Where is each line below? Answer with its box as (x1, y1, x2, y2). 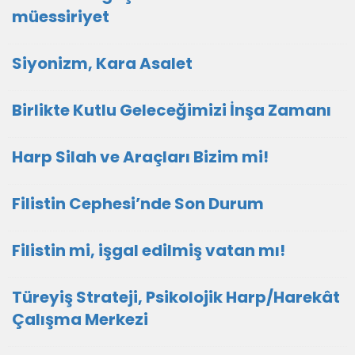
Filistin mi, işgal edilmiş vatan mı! (12, 239, 285, 261)
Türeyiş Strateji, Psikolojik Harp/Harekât (12, 286, 340, 308)
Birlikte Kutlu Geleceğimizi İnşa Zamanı (12, 99, 331, 121)
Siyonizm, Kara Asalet (12, 52, 193, 74)
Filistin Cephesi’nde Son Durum (12, 193, 264, 215)
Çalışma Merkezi (12, 308, 148, 330)
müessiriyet (12, 6, 109, 28)
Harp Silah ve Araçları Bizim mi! (12, 146, 269, 168)
